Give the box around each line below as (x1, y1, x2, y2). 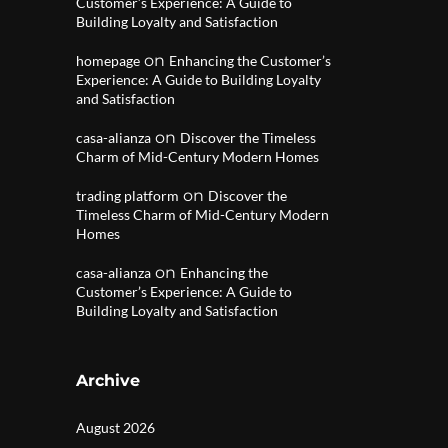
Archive (76, 371, 140, 390)
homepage (76, 52, 140, 69)
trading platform (76, 187, 179, 204)
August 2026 (76, 419, 155, 436)
